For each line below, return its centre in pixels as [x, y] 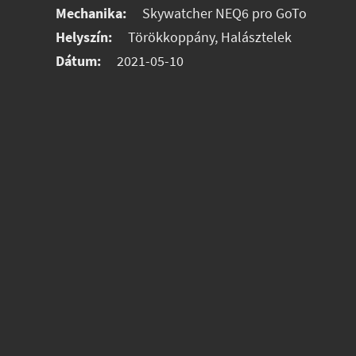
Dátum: [79, 61]
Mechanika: [91, 13]
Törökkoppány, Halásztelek [209, 37]
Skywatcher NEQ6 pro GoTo [223, 13]
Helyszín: [84, 37]
